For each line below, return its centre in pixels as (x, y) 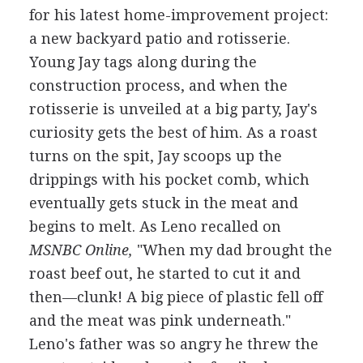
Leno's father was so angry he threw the (173, 344)
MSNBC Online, (81, 250)
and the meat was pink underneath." (160, 320)
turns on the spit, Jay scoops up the (155, 156)
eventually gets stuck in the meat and (163, 203)
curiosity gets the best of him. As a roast (173, 132)
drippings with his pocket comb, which (169, 179)
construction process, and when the (158, 85)
